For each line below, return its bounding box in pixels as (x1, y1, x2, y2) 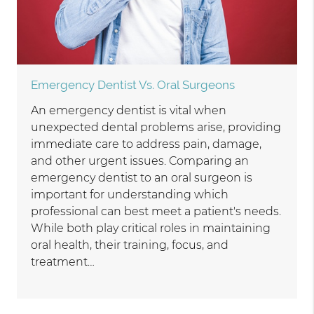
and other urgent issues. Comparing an (31, 154, 250, 168)
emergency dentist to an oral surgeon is (31, 171, 253, 185)
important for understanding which (31, 188, 229, 202)
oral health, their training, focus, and (31, 238, 229, 252)
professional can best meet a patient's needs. (31, 205, 282, 219)
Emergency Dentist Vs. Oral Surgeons (31, 78, 235, 93)
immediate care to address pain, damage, (31, 137, 262, 151)
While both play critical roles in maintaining (31, 221, 271, 235)
